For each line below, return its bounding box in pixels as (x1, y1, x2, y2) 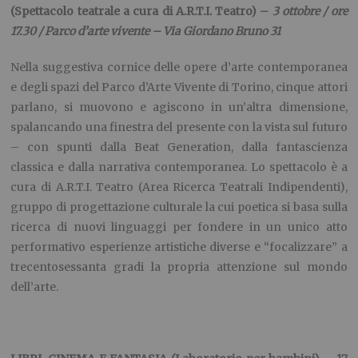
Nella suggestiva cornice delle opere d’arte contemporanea (10, 60, 348, 75)
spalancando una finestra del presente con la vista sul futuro (10, 120, 348, 135)
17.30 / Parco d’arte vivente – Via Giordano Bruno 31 (10, 24, 281, 39)
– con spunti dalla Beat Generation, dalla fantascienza (10, 140, 348, 155)
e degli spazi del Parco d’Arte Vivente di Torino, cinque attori (10, 80, 348, 95)
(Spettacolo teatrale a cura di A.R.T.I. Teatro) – (10, 4, 272, 19)
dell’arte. (10, 280, 59, 295)
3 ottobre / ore (272, 4, 348, 19)
